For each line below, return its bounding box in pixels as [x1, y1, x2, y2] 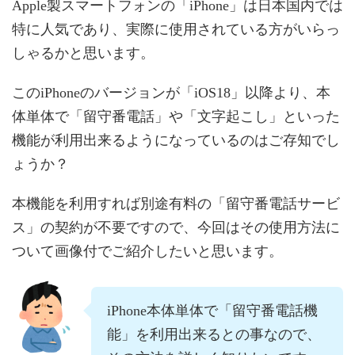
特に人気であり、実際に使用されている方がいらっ [12, 21, 340, 37]
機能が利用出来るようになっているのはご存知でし [12, 132, 340, 148]
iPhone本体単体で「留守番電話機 [107, 302, 318, 319]
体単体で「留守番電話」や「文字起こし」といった [12, 108, 340, 124]
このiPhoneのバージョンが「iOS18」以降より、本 [12, 84, 330, 101]
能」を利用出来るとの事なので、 [107, 326, 321, 342]
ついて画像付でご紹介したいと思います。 [12, 242, 283, 259]
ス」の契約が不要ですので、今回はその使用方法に [12, 219, 340, 235]
